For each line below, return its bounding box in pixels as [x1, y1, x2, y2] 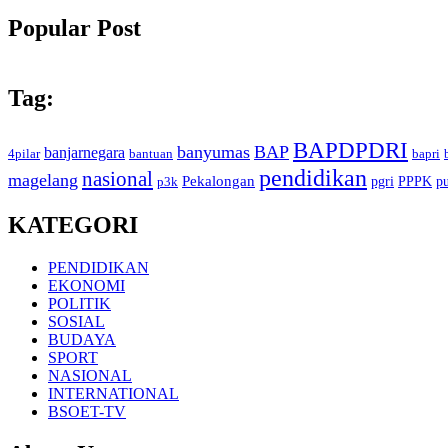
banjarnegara [44, 143, 125, 161]
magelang [8, 169, 78, 190]
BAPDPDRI [293, 136, 408, 163]
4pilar [8, 146, 40, 161]
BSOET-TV [48, 402, 126, 420]
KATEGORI [8, 211, 138, 238]
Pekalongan [182, 172, 255, 189]
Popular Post [8, 15, 141, 42]
